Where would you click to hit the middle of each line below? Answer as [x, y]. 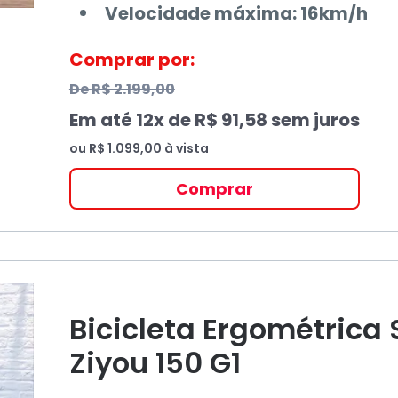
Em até [102, 120]
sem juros [313, 120]
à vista [185, 148]
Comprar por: [131, 60]
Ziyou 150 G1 [155, 363]
